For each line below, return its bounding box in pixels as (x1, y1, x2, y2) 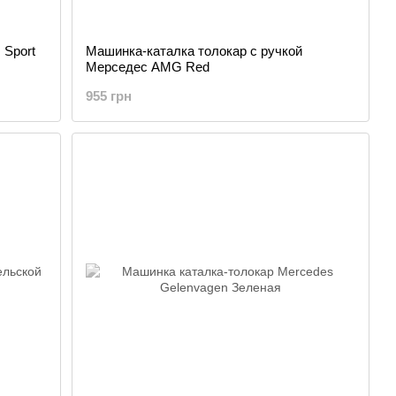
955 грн (86, 88, 133, 103)
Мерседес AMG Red (86, 59, 210, 74)
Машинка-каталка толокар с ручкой (86, 43, 303, 58)
